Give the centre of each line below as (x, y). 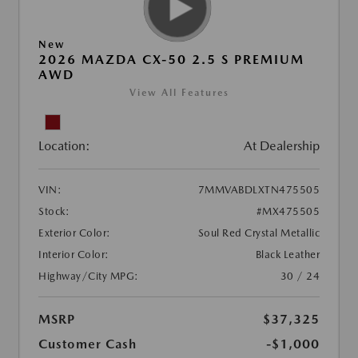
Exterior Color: (75, 233)
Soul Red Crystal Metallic (259, 233)
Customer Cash (88, 344)
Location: (64, 146)
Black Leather (287, 255)
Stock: (54, 212)
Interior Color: (74, 255)
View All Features (179, 93)
